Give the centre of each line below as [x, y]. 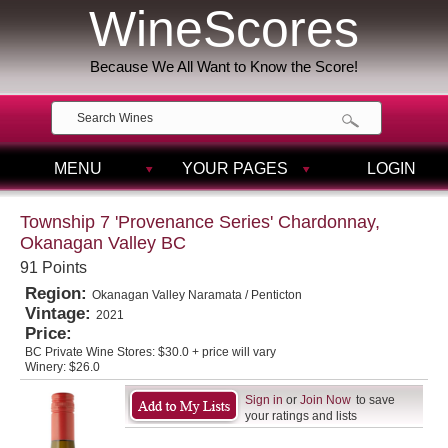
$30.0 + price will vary [217, 352]
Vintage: [60, 313]
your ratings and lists [301, 416]
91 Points [53, 267]
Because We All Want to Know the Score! [224, 66]
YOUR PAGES [235, 168]
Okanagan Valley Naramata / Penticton [197, 295]
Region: [58, 293]
